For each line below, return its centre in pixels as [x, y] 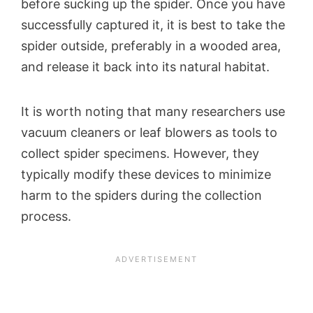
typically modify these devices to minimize [146, 174]
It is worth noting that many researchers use [153, 111]
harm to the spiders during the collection [141, 195]
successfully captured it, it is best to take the [153, 24]
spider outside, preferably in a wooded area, [151, 45]
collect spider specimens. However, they [140, 153]
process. [46, 216]
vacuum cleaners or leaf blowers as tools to [149, 132]
